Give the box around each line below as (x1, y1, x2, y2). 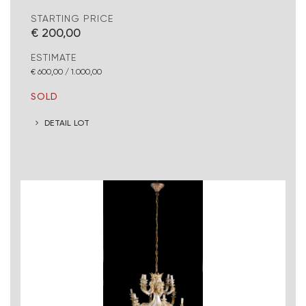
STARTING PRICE (31, 13, 113, 25)
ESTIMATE (31, 52, 76, 64)
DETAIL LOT (44, 117, 90, 128)
